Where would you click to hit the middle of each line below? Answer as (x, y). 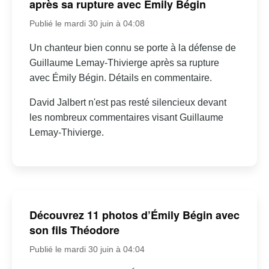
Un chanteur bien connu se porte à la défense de (132, 47)
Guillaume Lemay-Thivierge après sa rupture (124, 62)
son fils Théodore (74, 230)
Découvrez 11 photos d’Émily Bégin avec (134, 215)
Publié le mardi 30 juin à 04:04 (87, 249)
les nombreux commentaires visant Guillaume (126, 117)
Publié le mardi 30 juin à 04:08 (87, 23)
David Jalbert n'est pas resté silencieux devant (128, 102)
